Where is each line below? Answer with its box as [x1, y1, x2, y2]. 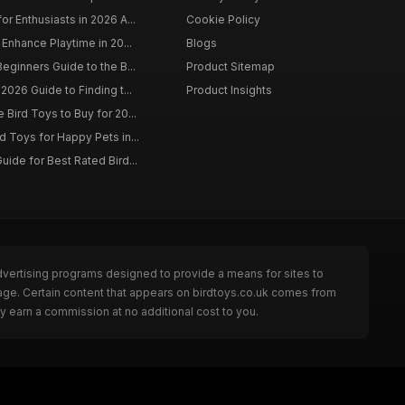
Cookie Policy [185, 13, 260, 26]
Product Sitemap [185, 60, 275, 73]
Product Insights [185, 83, 272, 97]
